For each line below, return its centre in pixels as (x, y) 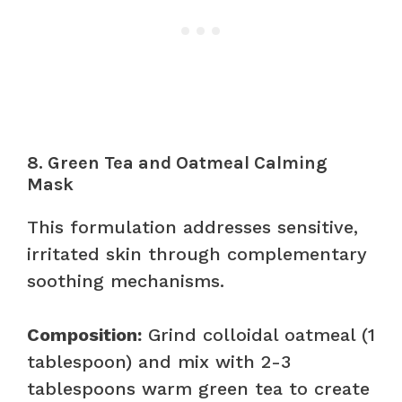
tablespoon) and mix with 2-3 (159, 361)
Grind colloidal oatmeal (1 (258, 334)
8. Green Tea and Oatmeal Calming (177, 162)
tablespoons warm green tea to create (198, 388)
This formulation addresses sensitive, (192, 227)
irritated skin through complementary (197, 253)
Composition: (84, 334)
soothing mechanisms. (126, 280)
